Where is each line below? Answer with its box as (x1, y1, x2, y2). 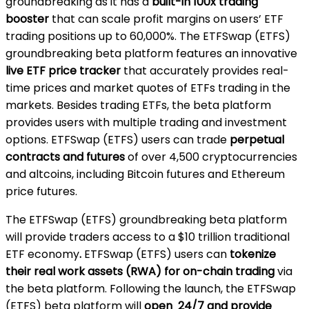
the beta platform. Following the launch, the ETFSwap (6, 280, 296, 297)
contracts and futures (6, 148, 128, 165)
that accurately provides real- (121, 62, 289, 79)
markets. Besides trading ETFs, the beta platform (6, 97, 271, 113)
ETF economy (6, 246, 79, 262)
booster (6, 10, 52, 27)
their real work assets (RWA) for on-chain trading (6, 263, 275, 279)
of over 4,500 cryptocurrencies (128, 148, 297, 165)
